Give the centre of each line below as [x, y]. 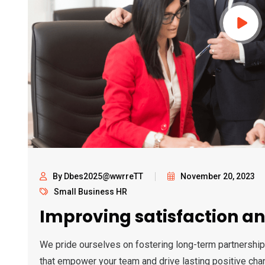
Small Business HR [91, 191]
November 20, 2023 [218, 176]
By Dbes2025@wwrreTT [98, 176]
